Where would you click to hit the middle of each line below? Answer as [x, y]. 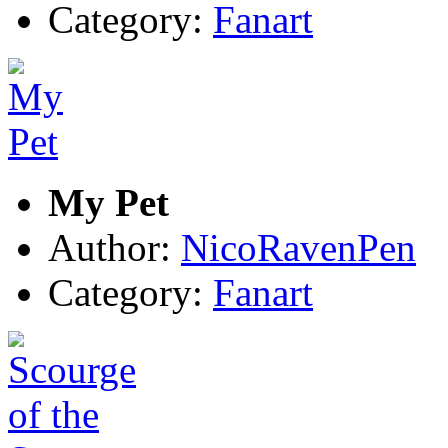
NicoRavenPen [298, 247]
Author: [114, 247]
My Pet [108, 202]
